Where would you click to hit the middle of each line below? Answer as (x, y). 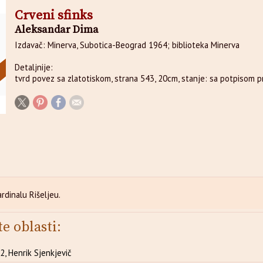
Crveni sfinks (54, 16)
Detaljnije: (34, 67)
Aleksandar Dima (57, 30)
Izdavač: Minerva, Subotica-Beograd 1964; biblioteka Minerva (127, 45)
